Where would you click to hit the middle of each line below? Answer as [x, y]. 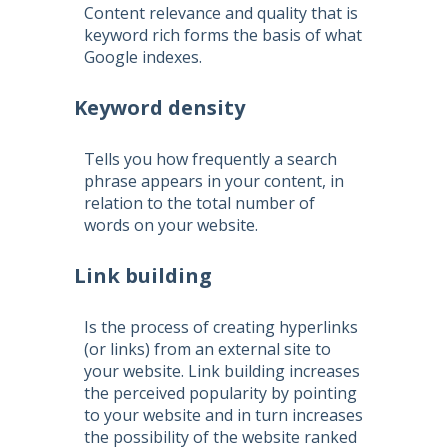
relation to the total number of [199, 203]
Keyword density [159, 107]
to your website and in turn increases [223, 415]
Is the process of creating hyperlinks [221, 327]
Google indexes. [143, 57]
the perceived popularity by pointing [220, 393]
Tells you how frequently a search [210, 159]
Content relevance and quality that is [221, 13]
